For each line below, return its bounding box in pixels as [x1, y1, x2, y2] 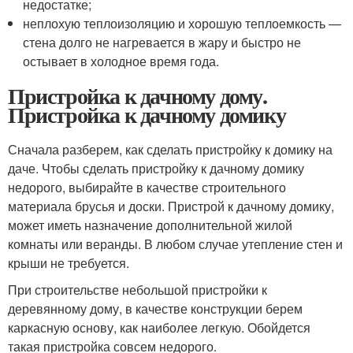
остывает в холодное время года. [23, 51, 220, 70]
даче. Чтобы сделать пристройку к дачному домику [8, 158, 304, 177]
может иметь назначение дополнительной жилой [8, 215, 292, 234]
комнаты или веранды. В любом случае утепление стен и [8, 234, 343, 253]
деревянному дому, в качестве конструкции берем [8, 299, 303, 318]
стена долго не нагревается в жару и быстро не [23, 32, 302, 51]
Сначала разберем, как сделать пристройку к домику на [8, 139, 333, 158]
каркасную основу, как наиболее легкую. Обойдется [8, 318, 310, 336]
